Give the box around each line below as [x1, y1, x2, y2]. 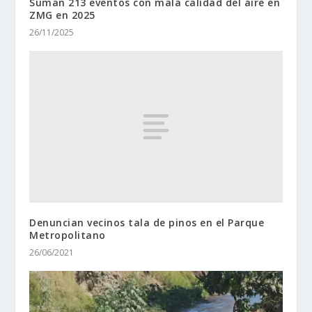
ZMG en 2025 [29, 8, 95, 22]
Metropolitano [29, 228, 106, 242]
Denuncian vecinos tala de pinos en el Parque [29, 216, 265, 230]
